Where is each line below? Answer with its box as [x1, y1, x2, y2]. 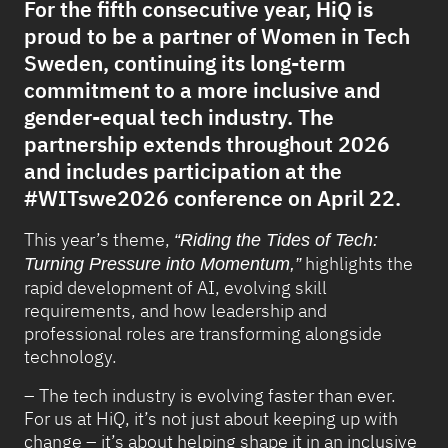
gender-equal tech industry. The [24, 103, 334, 131]
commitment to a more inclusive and [24, 76, 381, 104]
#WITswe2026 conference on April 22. [24, 184, 406, 212]
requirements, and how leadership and [24, 299, 327, 322]
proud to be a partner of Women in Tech [24, 22, 410, 50]
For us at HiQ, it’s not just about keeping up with [24, 407, 398, 430]
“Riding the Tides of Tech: [174, 230, 378, 250]
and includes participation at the [24, 157, 342, 185]
